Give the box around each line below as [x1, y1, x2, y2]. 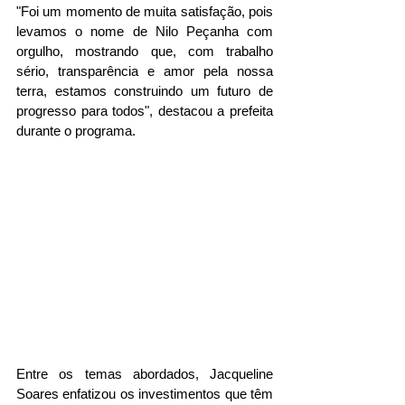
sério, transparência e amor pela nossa [16, 63, 273, 80]
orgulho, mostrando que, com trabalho [16, 43, 273, 60]
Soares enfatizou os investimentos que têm [16, 385, 273, 401]
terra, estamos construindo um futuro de [16, 83, 273, 99]
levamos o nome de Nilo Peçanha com [16, 24, 273, 40]
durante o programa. [16, 123, 136, 139]
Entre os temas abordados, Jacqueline [16, 365, 273, 381]
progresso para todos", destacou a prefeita [16, 103, 273, 119]
